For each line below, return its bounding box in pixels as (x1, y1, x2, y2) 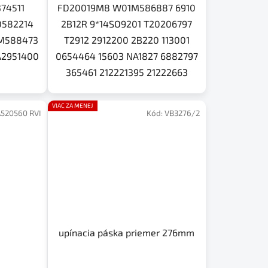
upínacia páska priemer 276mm (59, 226, 195, 238)
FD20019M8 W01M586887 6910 (57, 2, 196, 14)
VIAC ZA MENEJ (51, 102, 93, 109)
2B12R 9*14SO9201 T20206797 (61, 18, 193, 30)
